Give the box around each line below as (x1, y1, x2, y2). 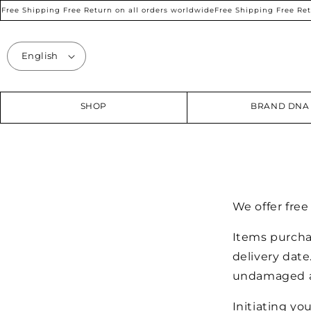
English (22, 50, 58, 62)
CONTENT (18, 17, 65, 28)
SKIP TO (18, 3, 57, 14)
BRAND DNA (251, 100, 310, 111)
